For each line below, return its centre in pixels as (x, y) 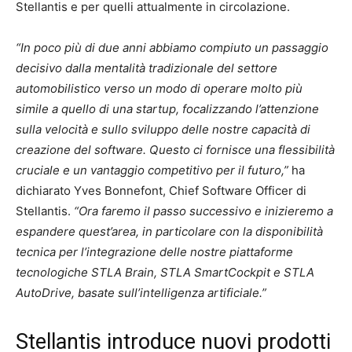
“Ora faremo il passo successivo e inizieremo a (203, 211)
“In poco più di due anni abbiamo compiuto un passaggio (172, 48)
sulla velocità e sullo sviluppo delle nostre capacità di (163, 129)
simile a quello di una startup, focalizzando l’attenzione (167, 109)
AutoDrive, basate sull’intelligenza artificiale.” (141, 293)
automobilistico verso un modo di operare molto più (159, 88)
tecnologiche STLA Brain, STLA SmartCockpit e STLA (165, 272)
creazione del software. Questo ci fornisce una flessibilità (175, 150)
